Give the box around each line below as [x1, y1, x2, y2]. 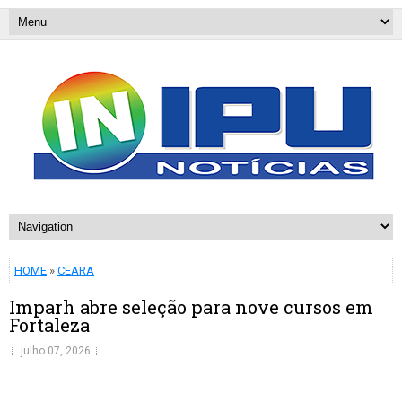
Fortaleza [9, 313, 90, 336]
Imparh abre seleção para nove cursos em [9, 295, 373, 319]
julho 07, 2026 [21, 345, 91, 357]
